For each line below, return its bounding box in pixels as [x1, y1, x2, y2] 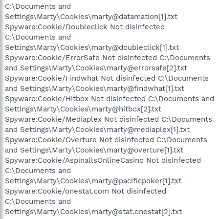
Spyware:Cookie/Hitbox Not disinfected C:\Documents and [5, 94, 214, 103]
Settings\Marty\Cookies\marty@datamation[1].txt [5, 12, 177, 21]
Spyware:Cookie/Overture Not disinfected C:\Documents [5, 135, 207, 144]
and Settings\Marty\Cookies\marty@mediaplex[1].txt [5, 125, 190, 134]
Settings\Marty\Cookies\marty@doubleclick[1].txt [5, 43, 179, 52]
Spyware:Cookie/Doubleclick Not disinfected [5, 22, 165, 31]
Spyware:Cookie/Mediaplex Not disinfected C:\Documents [5, 114, 212, 124]
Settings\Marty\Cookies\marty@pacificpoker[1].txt [5, 176, 181, 185]
